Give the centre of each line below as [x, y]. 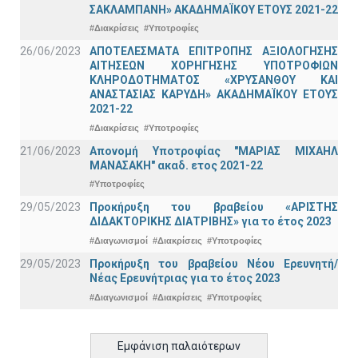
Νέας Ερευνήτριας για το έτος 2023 [185, 278]
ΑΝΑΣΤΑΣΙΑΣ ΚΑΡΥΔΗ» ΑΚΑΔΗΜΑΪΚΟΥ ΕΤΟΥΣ [214, 95]
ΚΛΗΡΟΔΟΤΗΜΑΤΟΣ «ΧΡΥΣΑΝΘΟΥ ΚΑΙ [214, 80]
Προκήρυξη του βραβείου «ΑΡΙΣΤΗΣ [214, 207]
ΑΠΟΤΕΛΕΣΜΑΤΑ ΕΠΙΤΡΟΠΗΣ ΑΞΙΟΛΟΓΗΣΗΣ [214, 52]
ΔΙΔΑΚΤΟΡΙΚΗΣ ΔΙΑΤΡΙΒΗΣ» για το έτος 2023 [211, 222]
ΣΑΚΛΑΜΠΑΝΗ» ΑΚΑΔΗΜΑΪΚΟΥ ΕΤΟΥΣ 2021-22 [214, 9]
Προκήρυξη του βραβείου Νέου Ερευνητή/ [214, 264]
